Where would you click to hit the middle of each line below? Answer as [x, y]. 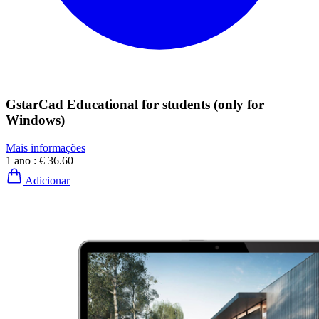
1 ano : [22, 160]
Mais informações [46, 147]
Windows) [35, 120]
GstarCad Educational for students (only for [135, 105]
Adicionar [46, 180]
